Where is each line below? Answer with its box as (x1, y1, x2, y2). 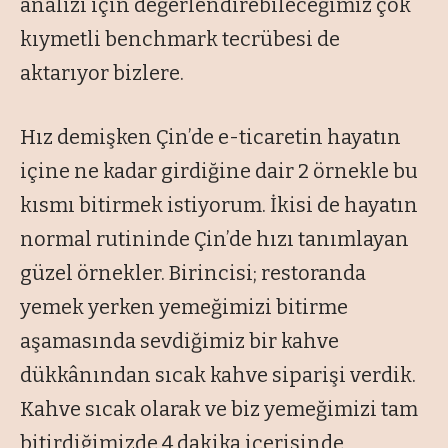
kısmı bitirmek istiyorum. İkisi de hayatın (20, 192, 418, 217)
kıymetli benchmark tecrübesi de (20, 26, 340, 51)
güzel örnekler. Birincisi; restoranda (20, 260, 366, 285)
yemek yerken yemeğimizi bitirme (20, 294, 348, 319)
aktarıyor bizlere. (20, 60, 184, 85)
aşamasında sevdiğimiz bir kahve (20, 328, 339, 353)
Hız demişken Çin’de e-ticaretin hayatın (20, 124, 401, 149)
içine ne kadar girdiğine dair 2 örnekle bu (20, 158, 418, 183)
